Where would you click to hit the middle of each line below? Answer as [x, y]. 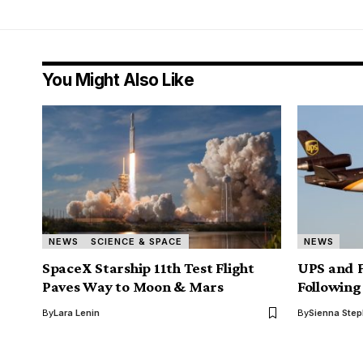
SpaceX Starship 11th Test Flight [148, 268]
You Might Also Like [118, 80]
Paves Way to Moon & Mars [133, 287]
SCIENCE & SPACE [137, 241]
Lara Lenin [77, 313]
